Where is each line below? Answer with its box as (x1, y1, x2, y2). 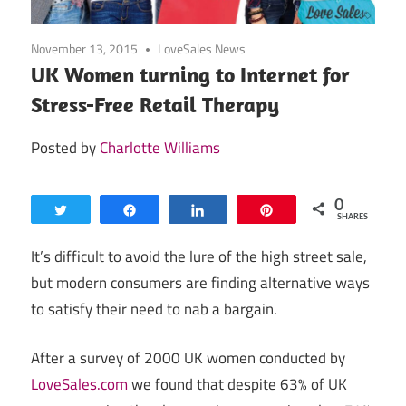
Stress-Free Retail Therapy (31, 90, 279, 118)
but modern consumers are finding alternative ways (31, 270, 370, 295)
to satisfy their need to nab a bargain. (31, 296, 277, 321)
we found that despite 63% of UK (128, 372, 347, 397)
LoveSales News (158, 38, 246, 58)
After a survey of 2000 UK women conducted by (31, 346, 345, 371)
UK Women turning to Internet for (31, 60, 350, 88)
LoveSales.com (31, 372, 128, 397)
